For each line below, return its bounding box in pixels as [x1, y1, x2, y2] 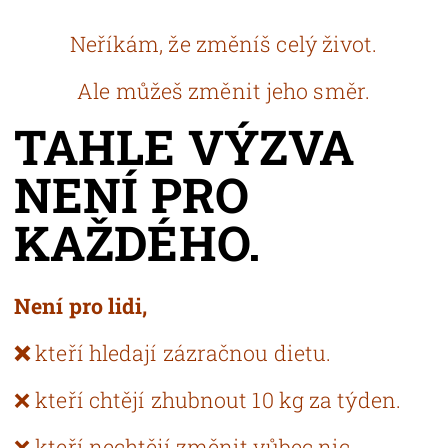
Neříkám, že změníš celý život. [69, 30, 378, 58]
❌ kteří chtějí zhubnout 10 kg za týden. [14, 386, 401, 414]
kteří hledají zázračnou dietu [35, 339, 327, 367]
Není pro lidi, [14, 292, 148, 320]
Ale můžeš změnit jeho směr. [77, 77, 370, 105]
